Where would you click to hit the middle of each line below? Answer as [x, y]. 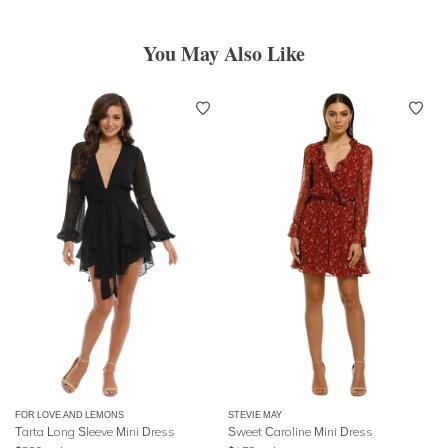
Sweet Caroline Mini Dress [300, 431]
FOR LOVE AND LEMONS [69, 414]
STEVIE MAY [255, 414]
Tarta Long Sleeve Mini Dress [95, 431]
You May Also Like [224, 53]
